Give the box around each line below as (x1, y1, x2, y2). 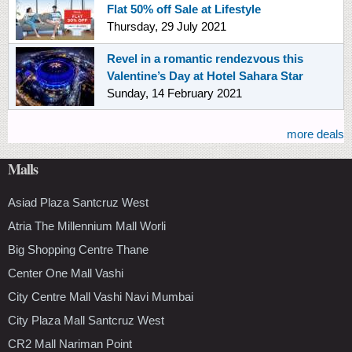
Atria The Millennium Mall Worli (8, 218, 166, 233)
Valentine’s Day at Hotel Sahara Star (107, 68, 303, 82)
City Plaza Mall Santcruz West (8, 313, 164, 327)
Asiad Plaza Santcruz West (8, 195, 148, 209)
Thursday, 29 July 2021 (107, 19, 226, 33)
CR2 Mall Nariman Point (8, 336, 132, 350)
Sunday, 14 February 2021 (107, 86, 242, 100)
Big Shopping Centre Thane (8, 242, 148, 256)
